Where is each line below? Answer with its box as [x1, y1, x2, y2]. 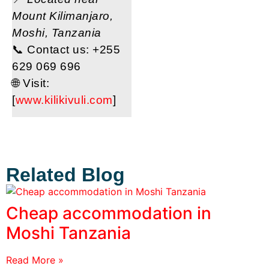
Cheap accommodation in [6, 203, 211, 224]
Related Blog [6, 164, 125, 186]
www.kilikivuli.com [15, 94, 113, 107]
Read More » [6, 254, 64, 267]
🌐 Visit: [12, 77, 49, 90]
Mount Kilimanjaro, [12, 10, 113, 23]
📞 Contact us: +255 [12, 43, 120, 56]
